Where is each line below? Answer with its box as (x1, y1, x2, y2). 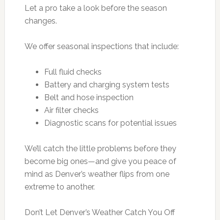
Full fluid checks (44, 67, 102, 77)
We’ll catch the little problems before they (24, 143, 176, 153)
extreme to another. (24, 182, 95, 192)
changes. (24, 16, 57, 26)
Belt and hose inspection (44, 92, 134, 102)
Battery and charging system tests (44, 80, 169, 89)
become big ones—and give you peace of (24, 156, 176, 166)
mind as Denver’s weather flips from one (24, 169, 169, 179)
